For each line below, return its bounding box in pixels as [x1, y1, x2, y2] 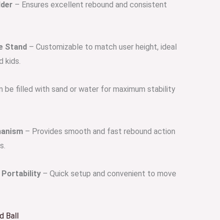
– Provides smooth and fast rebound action [23, 127, 175, 136]
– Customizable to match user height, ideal [27, 42, 177, 52]
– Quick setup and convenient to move [41, 169, 176, 178]
